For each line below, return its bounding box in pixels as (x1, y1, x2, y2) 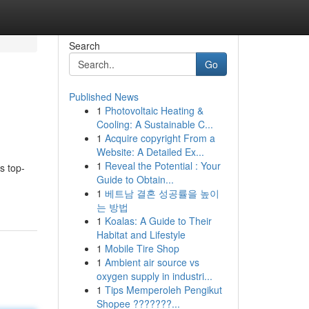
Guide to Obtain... (96, 172, 174, 186)
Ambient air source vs (104, 255, 199, 269)
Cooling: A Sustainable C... (96, 117, 213, 131)
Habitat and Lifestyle (96, 228, 186, 241)
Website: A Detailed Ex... (96, 145, 204, 159)
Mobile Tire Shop (104, 241, 179, 255)
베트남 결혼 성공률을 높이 (104, 186, 219, 200)
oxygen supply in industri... (96, 269, 212, 283)
